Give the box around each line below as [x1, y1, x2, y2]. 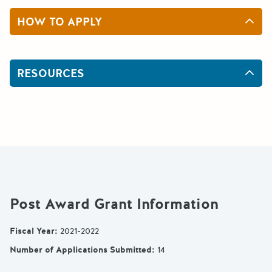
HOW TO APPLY [17, 15, 102, 30]
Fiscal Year [10, 225, 55, 237]
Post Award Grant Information [10, 194, 219, 214]
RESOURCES [17, 66, 84, 81]
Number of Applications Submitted [10, 243, 152, 256]
